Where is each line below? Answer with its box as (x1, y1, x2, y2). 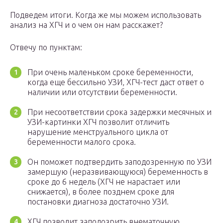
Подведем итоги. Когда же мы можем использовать (10, 10, 201, 20)
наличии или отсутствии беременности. (27, 88, 177, 97)
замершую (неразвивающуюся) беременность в (27, 167, 208, 177)
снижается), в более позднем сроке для (27, 187, 174, 197)
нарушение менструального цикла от (27, 127, 168, 137)
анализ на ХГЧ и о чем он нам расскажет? (10, 20, 163, 30)
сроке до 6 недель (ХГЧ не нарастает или (27, 177, 180, 187)
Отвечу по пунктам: (10, 43, 82, 52)
